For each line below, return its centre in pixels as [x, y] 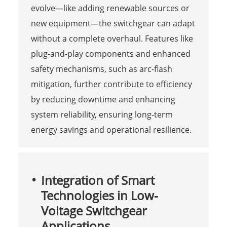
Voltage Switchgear [94, 210]
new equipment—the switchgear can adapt [113, 23]
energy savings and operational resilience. [111, 129]
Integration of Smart [98, 180]
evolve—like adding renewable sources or [110, 8]
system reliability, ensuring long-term [102, 114]
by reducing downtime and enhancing [103, 99]
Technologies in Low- [99, 195]
